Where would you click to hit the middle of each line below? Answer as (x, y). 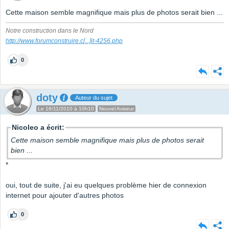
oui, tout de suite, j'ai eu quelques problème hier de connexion (106, 185)
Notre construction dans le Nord (50, 31)
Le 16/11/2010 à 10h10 (66, 109)
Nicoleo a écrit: (38, 128)
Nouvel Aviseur (117, 109)
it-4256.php (107, 41)
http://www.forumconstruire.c (44, 41)
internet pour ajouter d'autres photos (65, 196)
